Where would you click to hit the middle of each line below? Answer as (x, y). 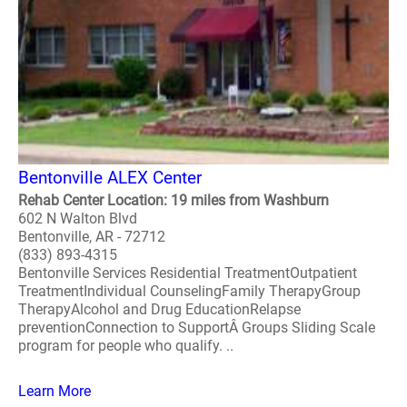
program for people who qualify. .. (126, 346)
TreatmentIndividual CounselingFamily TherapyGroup (189, 291)
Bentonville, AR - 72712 (92, 237)
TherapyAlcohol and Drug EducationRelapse (159, 309)
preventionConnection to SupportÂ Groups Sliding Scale (197, 328)
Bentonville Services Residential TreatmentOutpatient (188, 273)
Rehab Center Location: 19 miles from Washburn (174, 200)
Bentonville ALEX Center (110, 178)
